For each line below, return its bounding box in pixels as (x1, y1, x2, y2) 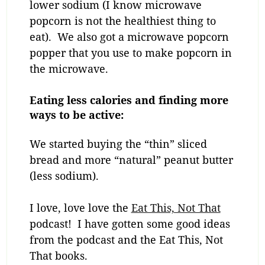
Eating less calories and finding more (29, 92, 228, 107)
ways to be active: (29, 107, 124, 122)
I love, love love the (29, 201, 131, 215)
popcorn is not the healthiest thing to (29, 13, 216, 28)
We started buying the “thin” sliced (29, 137, 207, 151)
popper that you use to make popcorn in (29, 45, 232, 60)
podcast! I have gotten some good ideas (29, 216, 230, 231)
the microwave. (29, 61, 108, 76)
